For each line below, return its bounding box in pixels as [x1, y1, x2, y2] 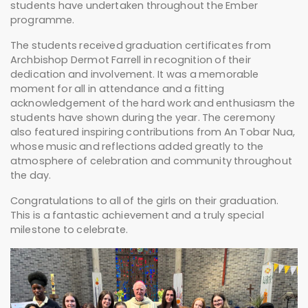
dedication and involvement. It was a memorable [10, 67, 259, 82]
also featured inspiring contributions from [10, 125, 224, 140]
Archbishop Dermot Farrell [10, 53, 142, 67]
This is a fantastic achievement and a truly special [10, 208, 264, 223]
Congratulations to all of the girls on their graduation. [10, 194, 279, 208]
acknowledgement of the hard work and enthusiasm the [10, 96, 296, 111]
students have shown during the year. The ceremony [10, 111, 276, 125]
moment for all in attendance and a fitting [10, 82, 225, 96]
